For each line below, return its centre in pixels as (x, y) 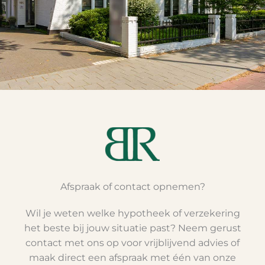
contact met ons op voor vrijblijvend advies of (132, 243)
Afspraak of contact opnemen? (132, 186)
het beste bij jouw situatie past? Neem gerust (132, 228)
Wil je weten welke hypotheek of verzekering (132, 213)
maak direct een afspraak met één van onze (132, 257)
